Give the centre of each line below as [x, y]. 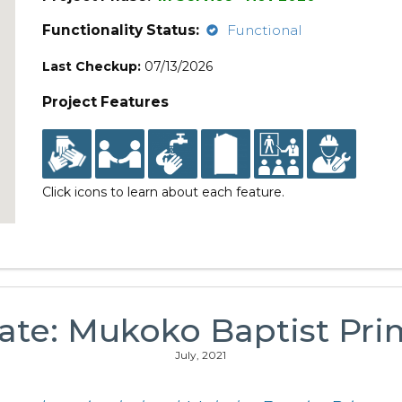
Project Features [106, 102]
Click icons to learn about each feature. [164, 192]
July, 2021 [201, 355]
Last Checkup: [92, 66]
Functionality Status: [121, 30]
